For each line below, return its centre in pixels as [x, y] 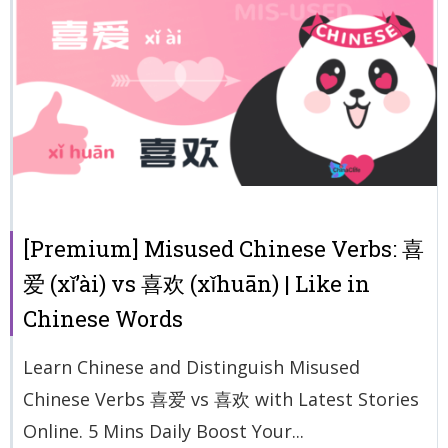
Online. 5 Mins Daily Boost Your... [163, 430]
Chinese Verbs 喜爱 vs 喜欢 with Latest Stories [221, 398]
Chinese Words [103, 318]
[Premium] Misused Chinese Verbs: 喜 [223, 248]
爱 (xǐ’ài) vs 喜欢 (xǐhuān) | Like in [196, 283]
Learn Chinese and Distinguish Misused [191, 366]
